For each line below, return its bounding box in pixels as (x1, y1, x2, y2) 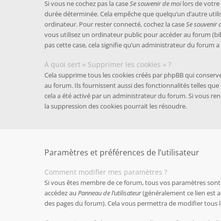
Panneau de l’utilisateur (78, 188, 141, 197)
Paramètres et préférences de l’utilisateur (44, 147, 199, 158)
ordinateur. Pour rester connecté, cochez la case (44, 20, 186, 29)
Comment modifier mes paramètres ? (44, 167, 167, 177)
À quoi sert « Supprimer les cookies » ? (44, 60, 171, 69)
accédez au (44, 188, 78, 197)
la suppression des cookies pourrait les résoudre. (44, 102, 187, 110)
